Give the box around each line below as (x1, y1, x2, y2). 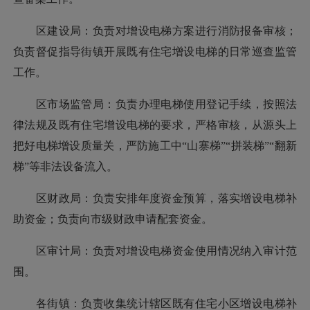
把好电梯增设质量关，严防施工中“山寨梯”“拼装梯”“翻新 (13, 139, 297, 152)
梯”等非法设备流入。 (13, 160, 118, 172)
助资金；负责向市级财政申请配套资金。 (13, 212, 212, 225)
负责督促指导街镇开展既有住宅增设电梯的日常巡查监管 (13, 45, 297, 57)
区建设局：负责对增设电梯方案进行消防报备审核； (13, 24, 297, 37)
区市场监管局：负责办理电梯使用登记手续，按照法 (13, 98, 297, 110)
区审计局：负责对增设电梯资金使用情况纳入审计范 (13, 244, 297, 257)
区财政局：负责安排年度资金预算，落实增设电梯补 (13, 192, 297, 204)
